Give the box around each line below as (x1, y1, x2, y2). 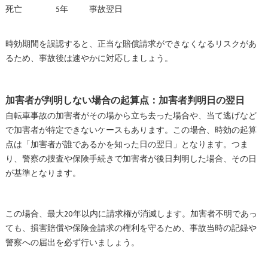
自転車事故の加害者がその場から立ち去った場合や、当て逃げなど (5, 109, 257, 123)
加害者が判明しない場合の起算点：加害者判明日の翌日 (5, 92, 245, 108)
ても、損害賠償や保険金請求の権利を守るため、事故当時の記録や (5, 221, 257, 235)
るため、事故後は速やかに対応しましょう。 (5, 51, 173, 65)
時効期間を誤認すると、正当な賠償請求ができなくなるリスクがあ (5, 37, 257, 51)
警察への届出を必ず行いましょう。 (5, 236, 139, 249)
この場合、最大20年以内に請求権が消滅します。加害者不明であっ (5, 207, 257, 221)
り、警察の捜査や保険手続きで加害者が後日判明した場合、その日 (5, 152, 257, 166)
